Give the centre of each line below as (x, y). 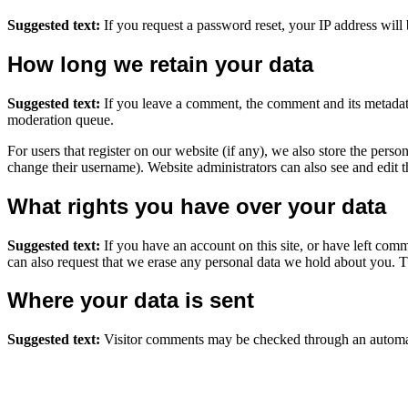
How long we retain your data (160, 64)
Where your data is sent (131, 301)
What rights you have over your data (197, 206)
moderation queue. (61, 119)
